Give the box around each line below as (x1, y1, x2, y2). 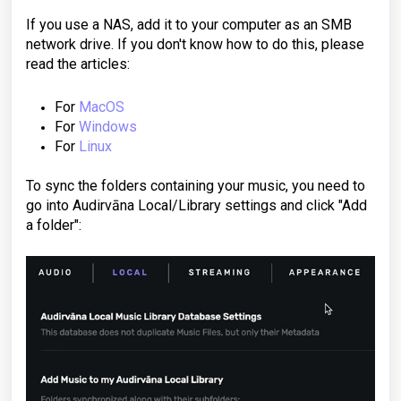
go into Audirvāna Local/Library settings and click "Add (26, 197, 367, 214)
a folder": (26, 217, 81, 234)
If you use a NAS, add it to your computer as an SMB (26, 16, 352, 33)
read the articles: (26, 55, 130, 73)
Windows (79, 118, 137, 135)
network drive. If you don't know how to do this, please (26, 36, 364, 53)
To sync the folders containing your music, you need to (26, 177, 365, 194)
